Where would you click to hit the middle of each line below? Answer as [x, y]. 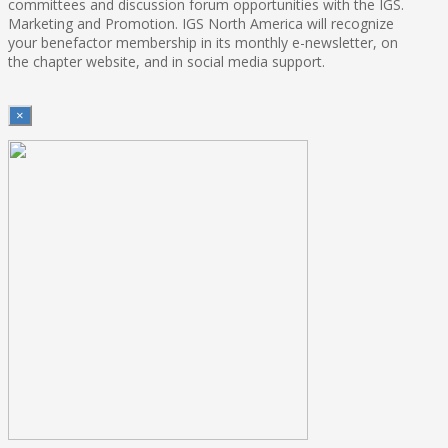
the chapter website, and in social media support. [166, 61]
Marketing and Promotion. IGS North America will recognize [201, 23]
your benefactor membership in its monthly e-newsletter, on [203, 42]
